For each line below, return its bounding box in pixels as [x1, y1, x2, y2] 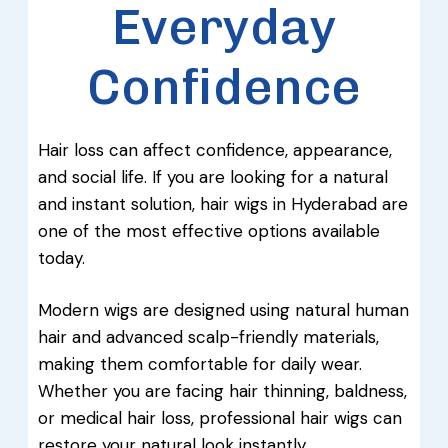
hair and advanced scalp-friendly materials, [38, 326, 379, 348]
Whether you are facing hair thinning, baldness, [38, 380, 407, 402]
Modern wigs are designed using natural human [38, 299, 409, 321]
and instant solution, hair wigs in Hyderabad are [38, 193, 408, 215]
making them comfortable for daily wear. [38, 353, 362, 375]
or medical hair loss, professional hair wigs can [38, 407, 402, 429]
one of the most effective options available [38, 220, 380, 242]
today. [38, 247, 85, 269]
